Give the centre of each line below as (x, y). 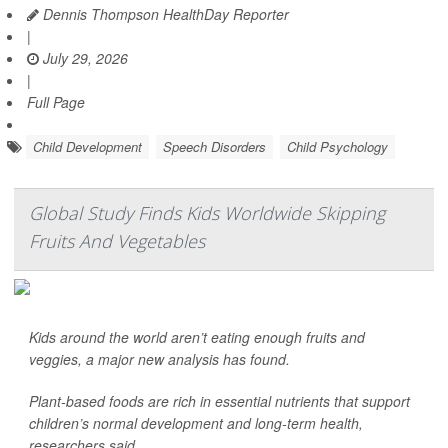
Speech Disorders (214, 147)
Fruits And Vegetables (117, 241)
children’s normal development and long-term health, (196, 423)
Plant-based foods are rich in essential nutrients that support (219, 401)
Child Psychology (337, 147)
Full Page (56, 102)
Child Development (87, 147)
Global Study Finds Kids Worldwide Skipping (207, 213)
